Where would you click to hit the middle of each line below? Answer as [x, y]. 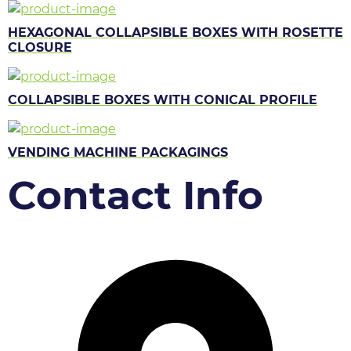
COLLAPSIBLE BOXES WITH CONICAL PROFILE [163, 100]
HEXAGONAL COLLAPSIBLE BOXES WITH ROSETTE [175, 33]
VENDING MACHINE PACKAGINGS [118, 152]
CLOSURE [40, 47]
